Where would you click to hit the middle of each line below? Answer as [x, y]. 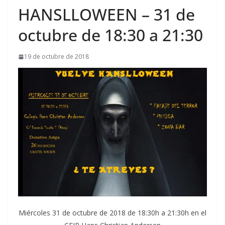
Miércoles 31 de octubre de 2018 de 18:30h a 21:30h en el [113, 213]
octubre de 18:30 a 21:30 [110, 35]
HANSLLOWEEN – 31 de [106, 15]
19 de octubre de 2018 [57, 57]
